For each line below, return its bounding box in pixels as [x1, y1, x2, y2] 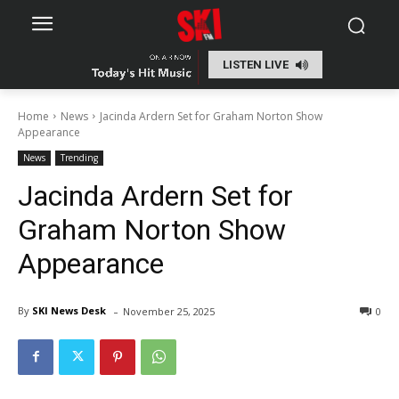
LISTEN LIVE [223, 58, 289, 72]
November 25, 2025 [123, 304, 215, 318]
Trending [61, 151, 98, 164]
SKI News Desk [32, 304, 106, 318]
